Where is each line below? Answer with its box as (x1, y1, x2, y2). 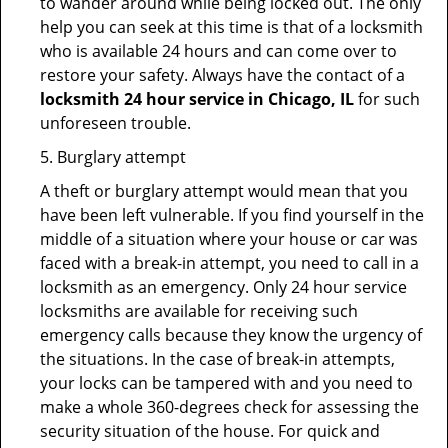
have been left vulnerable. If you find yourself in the (40, 204, 424, 226)
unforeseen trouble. (40, 112, 191, 134)
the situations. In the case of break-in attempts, (40, 348, 395, 370)
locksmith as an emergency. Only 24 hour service (40, 276, 407, 298)
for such (354, 88, 420, 110)
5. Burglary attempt (40, 146, 186, 168)
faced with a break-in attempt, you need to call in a (40, 252, 419, 274)
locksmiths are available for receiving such (40, 300, 358, 322)
